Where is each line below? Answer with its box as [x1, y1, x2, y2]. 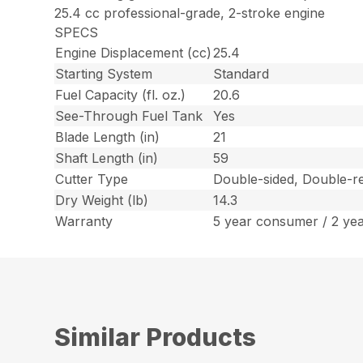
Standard [213, 65, 270, 82]
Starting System [55, 65, 153, 82]
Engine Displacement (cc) [55, 44, 212, 61]
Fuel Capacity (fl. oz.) [55, 86, 186, 103]
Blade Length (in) [55, 128, 160, 145]
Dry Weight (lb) [55, 191, 149, 208]
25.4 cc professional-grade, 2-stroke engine [54, 4, 326, 21]
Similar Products [54, 322, 257, 352]
